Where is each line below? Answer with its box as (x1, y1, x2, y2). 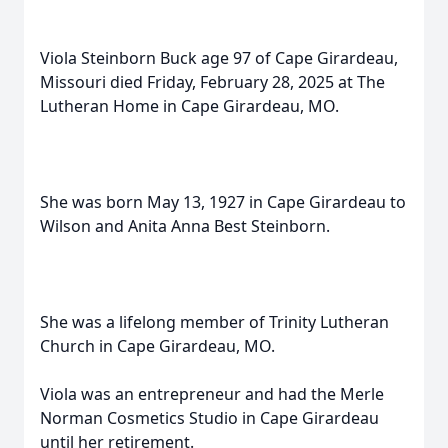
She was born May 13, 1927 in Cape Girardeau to (40, 191, 406, 213)
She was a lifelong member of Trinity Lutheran (40, 311, 389, 333)
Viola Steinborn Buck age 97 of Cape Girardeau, (40, 47, 398, 69)
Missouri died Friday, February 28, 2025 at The (40, 71, 385, 93)
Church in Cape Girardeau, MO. (40, 335, 275, 357)
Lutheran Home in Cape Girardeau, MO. (40, 95, 339, 117)
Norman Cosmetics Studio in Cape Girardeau (40, 407, 379, 429)
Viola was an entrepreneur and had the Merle (40, 383, 384, 405)
